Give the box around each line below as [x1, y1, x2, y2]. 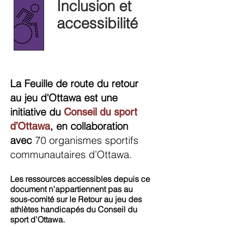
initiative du [10, 105, 64, 118]
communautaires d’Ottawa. [10, 148, 132, 161]
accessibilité [57, 14, 138, 32]
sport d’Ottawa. [10, 214, 67, 224]
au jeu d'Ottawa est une [10, 91, 118, 104]
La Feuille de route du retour [10, 77, 138, 90]
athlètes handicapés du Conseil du [10, 204, 137, 214]
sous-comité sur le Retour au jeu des [10, 194, 142, 204]
